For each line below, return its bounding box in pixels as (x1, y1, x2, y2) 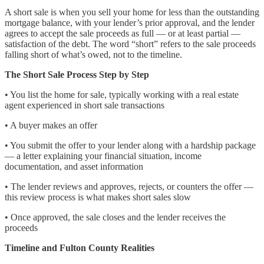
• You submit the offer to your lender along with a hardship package (5, 140, 256, 151)
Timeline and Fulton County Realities (5, 243, 154, 253)
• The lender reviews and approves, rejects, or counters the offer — (5, 181, 253, 192)
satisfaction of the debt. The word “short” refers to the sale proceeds (5, 39, 256, 49)
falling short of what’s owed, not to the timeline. (5, 49, 182, 60)
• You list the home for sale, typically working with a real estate (5, 90, 239, 100)
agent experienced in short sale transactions (5, 100, 164, 111)
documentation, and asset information (5, 161, 143, 172)
